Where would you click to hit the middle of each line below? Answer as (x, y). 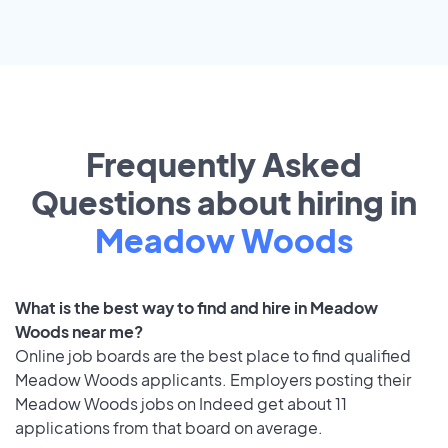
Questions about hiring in (224, 202)
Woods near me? (79, 332)
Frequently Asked (224, 164)
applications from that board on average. (169, 428)
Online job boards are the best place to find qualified (213, 356)
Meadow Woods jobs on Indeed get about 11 (181, 404)
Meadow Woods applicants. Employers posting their (213, 380)
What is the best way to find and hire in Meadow (196, 308)
